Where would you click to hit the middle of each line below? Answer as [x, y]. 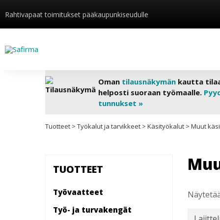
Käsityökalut [166, 126]
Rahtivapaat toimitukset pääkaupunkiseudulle [77, 14]
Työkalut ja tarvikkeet [109, 126]
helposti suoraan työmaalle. [151, 92]
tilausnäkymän [149, 82]
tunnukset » [120, 103]
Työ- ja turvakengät [92, 209]
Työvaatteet [78, 192]
